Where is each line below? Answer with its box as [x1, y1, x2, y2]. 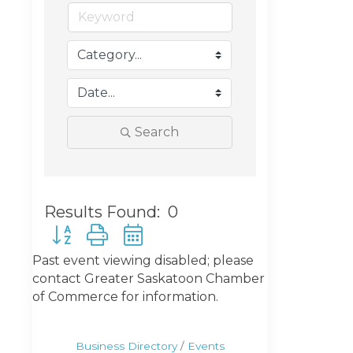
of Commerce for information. [32, 288, 218, 304]
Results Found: [44, 202, 160, 221]
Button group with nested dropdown [43, 224, 281, 240]
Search [135, 124, 179, 139]
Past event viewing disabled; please [32, 252, 254, 268]
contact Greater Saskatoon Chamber [32, 270, 265, 286]
